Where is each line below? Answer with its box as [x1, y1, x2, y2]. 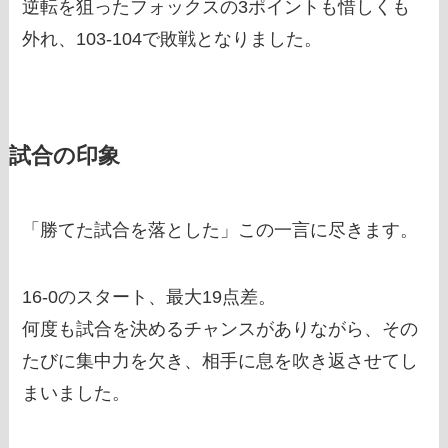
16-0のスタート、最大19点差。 [22, 287, 277, 308]
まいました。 [22, 383, 131, 404]
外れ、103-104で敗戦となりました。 [22, 28, 323, 49]
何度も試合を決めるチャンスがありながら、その [22, 319, 419, 340]
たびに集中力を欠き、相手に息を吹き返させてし [22, 351, 419, 372]
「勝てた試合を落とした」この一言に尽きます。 [22, 219, 419, 240]
